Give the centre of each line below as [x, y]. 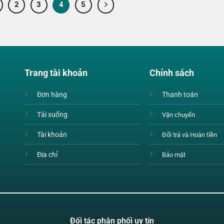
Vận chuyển [178, 114]
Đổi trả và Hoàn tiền [189, 134]
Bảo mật [173, 154]
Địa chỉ [47, 154]
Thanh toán [180, 94]
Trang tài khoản [56, 72]
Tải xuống [52, 114]
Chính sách [171, 72]
